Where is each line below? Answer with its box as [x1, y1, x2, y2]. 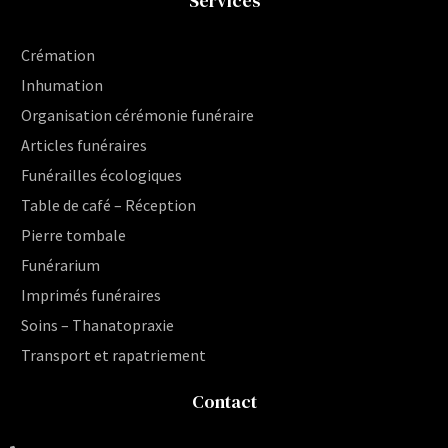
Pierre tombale [21, 225, 126, 246]
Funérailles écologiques [21, 165, 182, 186]
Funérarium [21, 255, 100, 276]
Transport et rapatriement [21, 345, 206, 366]
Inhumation [21, 75, 103, 96]
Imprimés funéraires [21, 285, 161, 306]
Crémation [21, 45, 95, 66]
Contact [191, 389, 257, 415]
